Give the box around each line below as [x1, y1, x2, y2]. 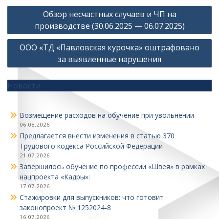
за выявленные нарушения [58, 54, 161, 65]
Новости [7, 80, 41, 91]
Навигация [7, 1, 55, 14]
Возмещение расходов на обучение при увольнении [20, 110, 194, 120]
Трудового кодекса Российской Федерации [20, 141, 163, 151]
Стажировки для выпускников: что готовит [20, 193, 164, 202]
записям [7, 31, 44, 43]
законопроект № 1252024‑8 [20, 203, 111, 212]
